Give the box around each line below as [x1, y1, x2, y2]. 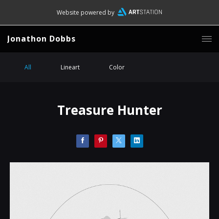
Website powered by [56, 8, 114, 17]
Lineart [61, 63, 80, 71]
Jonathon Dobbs [7, 33, 76, 44]
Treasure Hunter [57, 101, 162, 119]
